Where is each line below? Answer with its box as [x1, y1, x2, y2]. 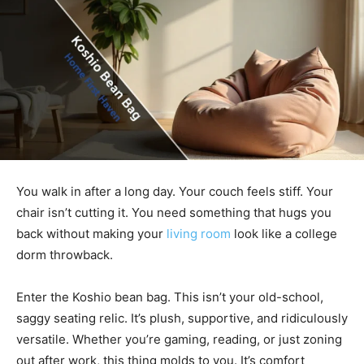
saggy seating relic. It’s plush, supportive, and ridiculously [16, 310, 348, 327]
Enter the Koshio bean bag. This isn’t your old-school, [16, 289, 323, 305]
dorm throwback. [16, 247, 113, 263]
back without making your [16, 226, 167, 242]
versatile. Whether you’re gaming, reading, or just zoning [16, 331, 342, 348]
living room [167, 226, 231, 242]
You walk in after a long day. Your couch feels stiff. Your [16, 184, 333, 200]
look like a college [231, 226, 337, 242]
